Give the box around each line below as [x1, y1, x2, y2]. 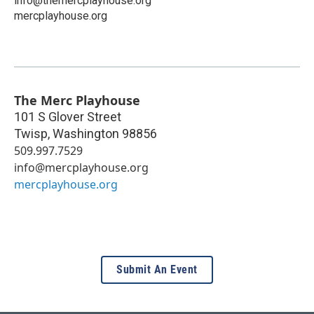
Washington [53, 125, 119, 141]
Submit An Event [116, 262, 198, 276]
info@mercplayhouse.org [14, 159, 149, 175]
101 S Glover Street [14, 109, 121, 124]
